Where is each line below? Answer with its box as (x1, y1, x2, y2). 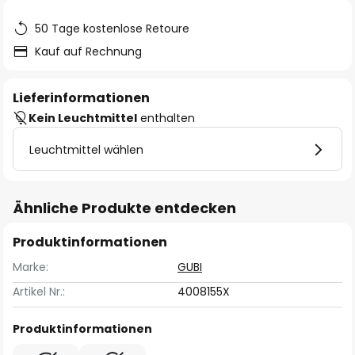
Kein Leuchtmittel (29, 110, 137, 126)
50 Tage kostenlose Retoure (35, 21, 189, 36)
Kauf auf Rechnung (35, 44, 142, 59)
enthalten (137, 110, 195, 126)
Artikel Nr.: (13, 284, 65, 300)
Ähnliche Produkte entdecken (13, 198, 236, 218)
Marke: (13, 259, 48, 275)
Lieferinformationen (13, 89, 150, 107)
